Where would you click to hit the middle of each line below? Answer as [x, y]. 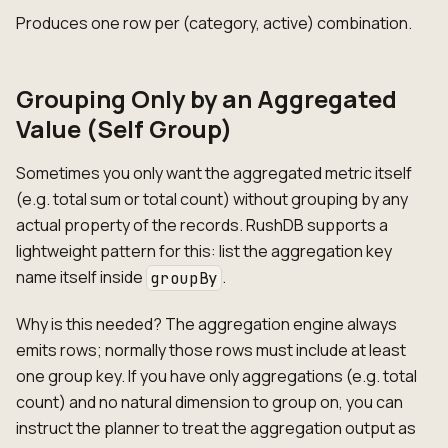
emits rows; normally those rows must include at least [211, 350]
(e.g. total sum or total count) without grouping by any [212, 198]
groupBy [184, 278]
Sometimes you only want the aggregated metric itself [214, 172]
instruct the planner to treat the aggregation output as [216, 428]
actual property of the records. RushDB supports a [202, 224]
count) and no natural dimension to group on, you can [209, 402]
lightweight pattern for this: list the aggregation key [204, 250]
